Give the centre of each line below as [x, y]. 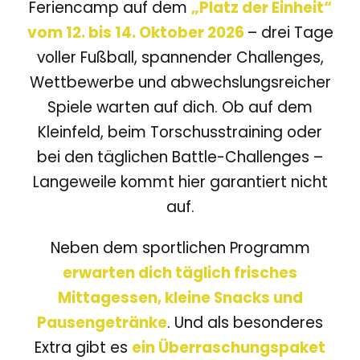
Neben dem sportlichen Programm [180, 248]
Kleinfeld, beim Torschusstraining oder [180, 132]
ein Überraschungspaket [229, 348]
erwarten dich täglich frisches [180, 273]
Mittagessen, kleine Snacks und [180, 298]
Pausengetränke [102, 323]
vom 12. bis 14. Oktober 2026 [137, 33]
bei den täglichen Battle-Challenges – [180, 157]
